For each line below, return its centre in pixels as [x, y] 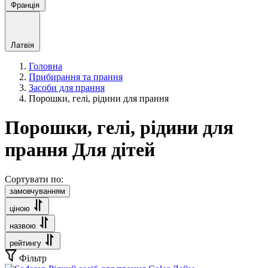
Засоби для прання [67, 88]
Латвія [22, 45]
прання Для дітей [80, 150]
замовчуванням [37, 191]
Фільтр [33, 258]
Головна [45, 66]
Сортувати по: [34, 179]
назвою [23, 226]
